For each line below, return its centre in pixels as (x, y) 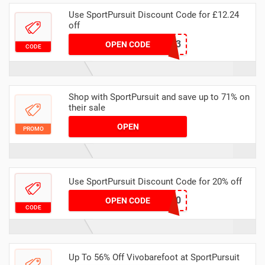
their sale (87, 108)
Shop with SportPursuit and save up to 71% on (159, 97)
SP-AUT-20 (157, 200)
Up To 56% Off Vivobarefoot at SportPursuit (154, 257)
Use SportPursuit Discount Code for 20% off (155, 181)
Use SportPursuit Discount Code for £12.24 (154, 15)
